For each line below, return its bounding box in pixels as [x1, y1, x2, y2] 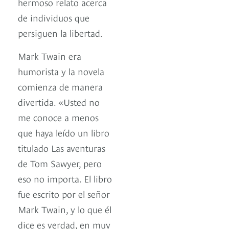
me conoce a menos [18, 110, 99, 124]
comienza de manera [18, 80, 103, 93]
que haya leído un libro [18, 126, 109, 139]
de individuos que [18, 11, 89, 24]
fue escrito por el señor [18, 187, 110, 200]
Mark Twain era [18, 49, 81, 62]
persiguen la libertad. [18, 26, 103, 39]
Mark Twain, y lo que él [18, 202, 111, 216]
